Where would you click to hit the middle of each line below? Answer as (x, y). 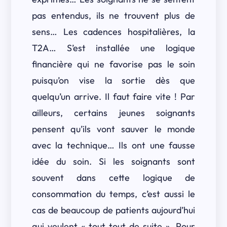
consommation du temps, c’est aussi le (113, 194)
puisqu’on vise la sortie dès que (113, 80)
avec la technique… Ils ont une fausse (113, 145)
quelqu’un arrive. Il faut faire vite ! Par (113, 97)
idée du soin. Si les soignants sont (113, 161)
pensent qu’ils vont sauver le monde (113, 129)
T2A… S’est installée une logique (113, 48)
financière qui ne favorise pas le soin (113, 64)
